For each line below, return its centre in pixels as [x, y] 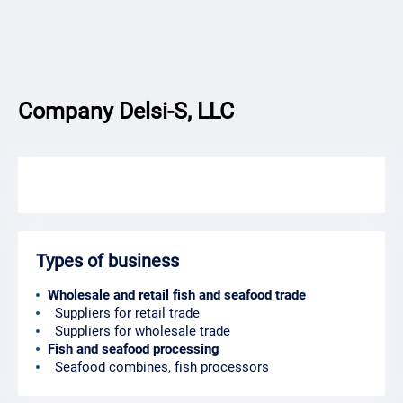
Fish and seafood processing [134, 349]
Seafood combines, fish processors [158, 367]
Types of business [107, 261]
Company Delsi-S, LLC [126, 111]
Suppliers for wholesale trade [139, 331]
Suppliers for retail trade [124, 313]
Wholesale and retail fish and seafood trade [177, 295]
